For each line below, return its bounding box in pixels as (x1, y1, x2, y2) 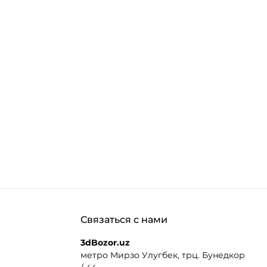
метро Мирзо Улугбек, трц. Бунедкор (80, 250, 245, 260)
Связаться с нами (80, 214, 167, 225)
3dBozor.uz (80, 237, 130, 248)
